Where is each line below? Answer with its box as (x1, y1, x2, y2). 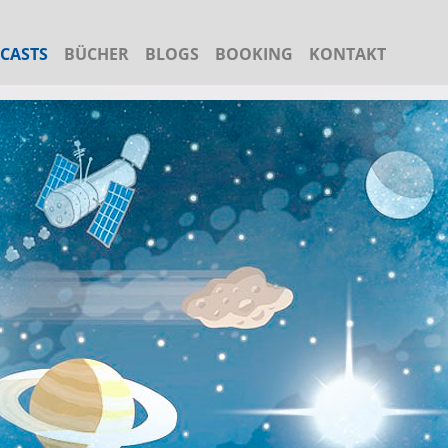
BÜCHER (64, 43, 130, 65)
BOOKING (215, 43, 294, 65)
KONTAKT (309, 43, 387, 65)
